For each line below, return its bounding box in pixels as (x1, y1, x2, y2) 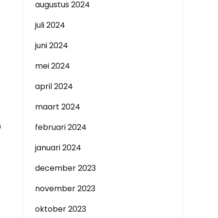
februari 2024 (35, 122, 87, 133)
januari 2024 (35, 142, 81, 153)
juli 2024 (35, 19, 65, 31)
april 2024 (35, 81, 73, 92)
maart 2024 (35, 101, 80, 112)
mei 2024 (35, 60, 70, 72)
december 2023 (35, 163, 96, 174)
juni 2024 (35, 40, 68, 51)
